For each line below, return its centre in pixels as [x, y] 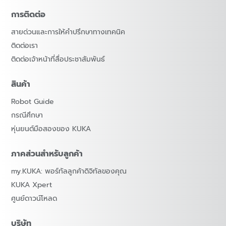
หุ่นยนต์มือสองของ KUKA [51, 129]
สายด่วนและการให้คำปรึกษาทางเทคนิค [68, 32]
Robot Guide [33, 102]
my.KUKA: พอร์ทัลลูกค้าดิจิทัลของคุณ [69, 172]
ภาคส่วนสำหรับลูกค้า [47, 154]
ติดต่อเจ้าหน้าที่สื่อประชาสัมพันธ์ [58, 60]
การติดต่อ [29, 15]
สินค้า [21, 84]
